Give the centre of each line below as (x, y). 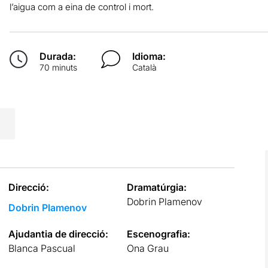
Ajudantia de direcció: (58, 234)
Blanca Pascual (42, 248)
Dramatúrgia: (157, 187)
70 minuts (58, 67)
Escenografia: (159, 234)
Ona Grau (148, 248)
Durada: (57, 56)
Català (145, 67)
